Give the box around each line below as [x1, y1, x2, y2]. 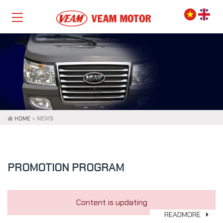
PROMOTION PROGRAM [7, 160, 124, 175]
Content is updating [76, 197, 147, 208]
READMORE [164, 210, 203, 220]
